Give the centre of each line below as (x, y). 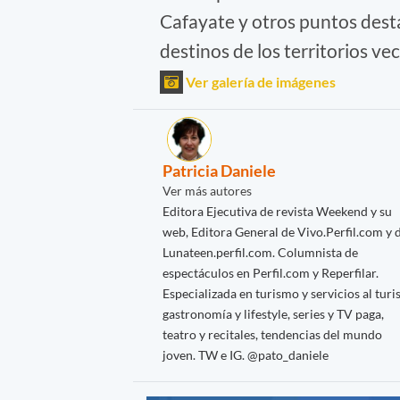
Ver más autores (207, 191)
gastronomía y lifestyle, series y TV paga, (273, 314)
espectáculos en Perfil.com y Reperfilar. (271, 273)
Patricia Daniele (219, 171)
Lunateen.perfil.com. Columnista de (260, 253)
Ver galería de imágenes (259, 82)
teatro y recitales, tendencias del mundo (272, 335)
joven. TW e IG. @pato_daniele (246, 355)
